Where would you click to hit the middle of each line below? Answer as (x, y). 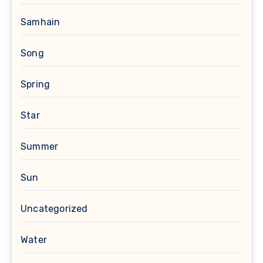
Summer (40, 146)
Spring (36, 84)
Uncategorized (54, 208)
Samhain (41, 22)
